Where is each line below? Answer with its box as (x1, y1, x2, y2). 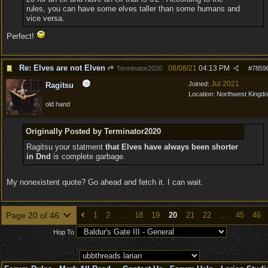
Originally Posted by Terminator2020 (25, 127, 161, 136)
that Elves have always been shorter (105, 142, 238, 151)
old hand (45, 100, 70, 108)
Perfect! (7, 32, 36, 41)
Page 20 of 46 (6, 211, 62, 220)
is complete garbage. (50, 152, 126, 161)
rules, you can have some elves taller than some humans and (26, 4, 240, 13)
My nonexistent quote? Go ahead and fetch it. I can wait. (7, 178, 203, 187)
